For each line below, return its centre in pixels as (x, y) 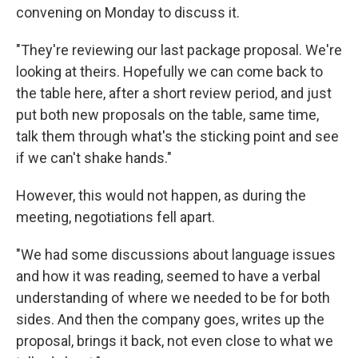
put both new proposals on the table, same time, (167, 115)
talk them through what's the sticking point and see (177, 136)
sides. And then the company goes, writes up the (170, 319)
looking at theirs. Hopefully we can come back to (169, 72)
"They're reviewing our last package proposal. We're (179, 50)
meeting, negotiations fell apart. (115, 217)
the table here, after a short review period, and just (174, 93)
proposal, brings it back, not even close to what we (175, 341)
